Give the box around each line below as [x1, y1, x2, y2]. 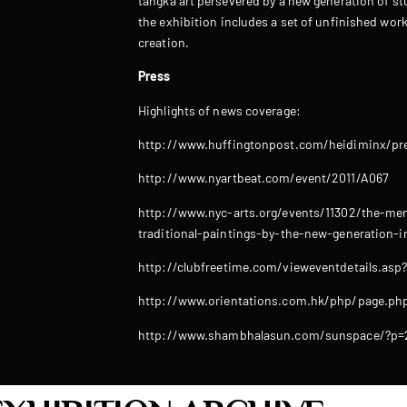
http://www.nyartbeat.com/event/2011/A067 [138, 170, 389, 186]
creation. [138, 34, 189, 50]
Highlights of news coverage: [138, 102, 301, 118]
